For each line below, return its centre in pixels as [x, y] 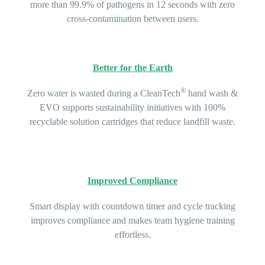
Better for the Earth [132, 68]
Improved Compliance [132, 180]
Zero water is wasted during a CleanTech [104, 93]
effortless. [132, 234]
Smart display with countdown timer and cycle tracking [132, 206]
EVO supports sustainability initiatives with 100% [132, 108]
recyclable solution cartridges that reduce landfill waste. [132, 122]
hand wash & [213, 93]
